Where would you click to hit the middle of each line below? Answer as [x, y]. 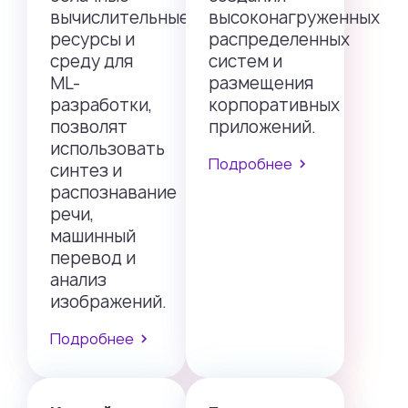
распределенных [279, 40]
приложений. [262, 127]
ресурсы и [92, 40]
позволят [89, 127]
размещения [261, 83]
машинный [93, 236]
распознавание [113, 193]
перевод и [93, 258]
